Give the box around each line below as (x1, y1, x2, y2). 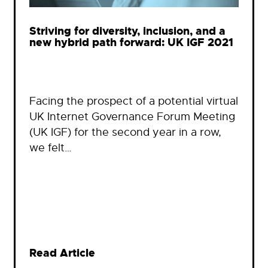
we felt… (29, 141, 72, 155)
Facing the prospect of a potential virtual (29, 95, 238, 108)
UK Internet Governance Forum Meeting (29, 110, 235, 124)
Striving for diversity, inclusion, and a (29, 24, 226, 38)
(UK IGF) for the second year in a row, (29, 126, 221, 139)
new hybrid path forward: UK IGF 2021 (29, 35, 233, 50)
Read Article (29, 246, 95, 261)
